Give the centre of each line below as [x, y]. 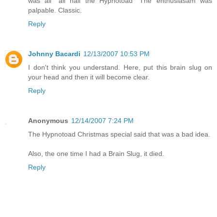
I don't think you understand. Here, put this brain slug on [120, 68]
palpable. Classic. [55, 10]
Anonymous [48, 121]
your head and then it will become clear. [89, 77]
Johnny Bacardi [54, 54]
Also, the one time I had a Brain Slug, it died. [96, 154]
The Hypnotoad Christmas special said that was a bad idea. [119, 134]
